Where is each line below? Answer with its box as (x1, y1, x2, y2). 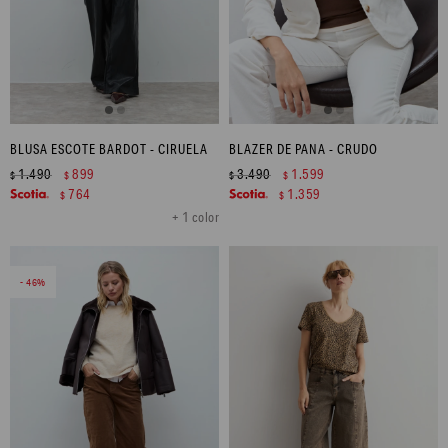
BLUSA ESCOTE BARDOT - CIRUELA (10, 139, 208, 158)
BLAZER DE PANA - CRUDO (229, 139, 378, 158)
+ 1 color (171, 207, 219, 226)
